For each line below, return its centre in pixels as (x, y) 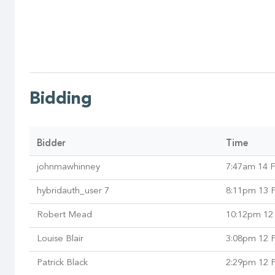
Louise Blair (60, 239)
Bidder (51, 144)
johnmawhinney (68, 168)
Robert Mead (64, 215)
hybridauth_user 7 (73, 192)
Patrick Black (62, 263)
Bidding (61, 100)
